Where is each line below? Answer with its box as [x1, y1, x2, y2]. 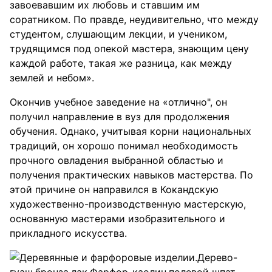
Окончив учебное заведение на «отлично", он [10, 96, 227, 108]
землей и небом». [10, 72, 94, 84]
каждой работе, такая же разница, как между [10, 57, 232, 69]
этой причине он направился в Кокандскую [10, 183, 219, 195]
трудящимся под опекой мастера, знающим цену [10, 42, 249, 55]
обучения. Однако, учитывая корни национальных [10, 125, 251, 137]
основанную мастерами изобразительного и [10, 212, 225, 225]
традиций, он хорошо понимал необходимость [10, 140, 238, 152]
